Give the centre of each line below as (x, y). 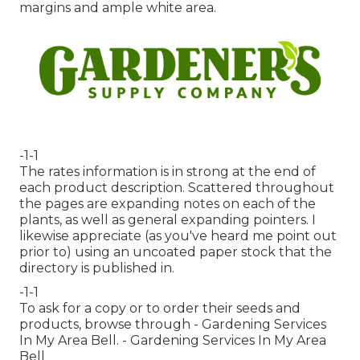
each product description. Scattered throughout (177, 188)
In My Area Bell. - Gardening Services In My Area (173, 341)
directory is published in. (97, 268)
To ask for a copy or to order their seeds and (160, 309)
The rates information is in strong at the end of (168, 172)
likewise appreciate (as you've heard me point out (178, 236)
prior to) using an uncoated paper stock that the (176, 252)
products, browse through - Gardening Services (173, 325)
